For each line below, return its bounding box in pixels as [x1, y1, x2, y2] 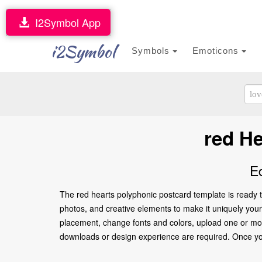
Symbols [132, 46, 173, 56]
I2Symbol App [29, 15, 101, 30]
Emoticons [192, 46, 242, 56]
